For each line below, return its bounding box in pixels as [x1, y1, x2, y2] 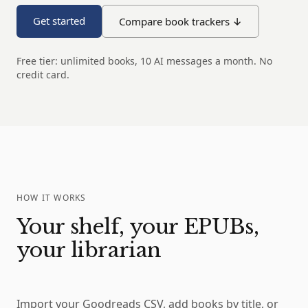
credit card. [16, 68, 69, 82]
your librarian [16, 237, 162, 263]
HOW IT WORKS [16, 192, 87, 204]
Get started [33, 14, 85, 28]
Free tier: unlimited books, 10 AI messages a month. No [16, 54, 272, 68]
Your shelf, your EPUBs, [16, 214, 259, 240]
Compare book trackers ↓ [119, 14, 242, 29]
